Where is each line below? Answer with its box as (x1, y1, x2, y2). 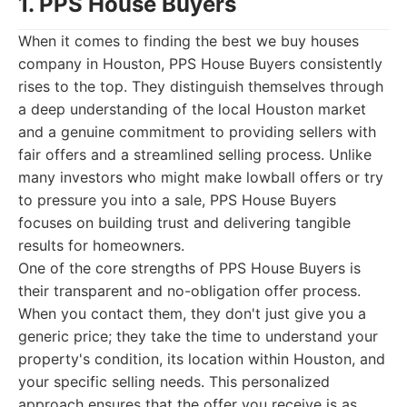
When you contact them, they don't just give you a (18, 304, 366, 323)
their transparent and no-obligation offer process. (18, 282, 361, 300)
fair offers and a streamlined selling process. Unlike (18, 145, 372, 164)
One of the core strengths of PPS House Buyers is (18, 259, 361, 277)
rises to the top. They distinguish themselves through (18, 77, 383, 95)
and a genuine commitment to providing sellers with (18, 123, 376, 141)
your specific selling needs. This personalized (18, 372, 330, 391)
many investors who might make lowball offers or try (18, 168, 383, 186)
